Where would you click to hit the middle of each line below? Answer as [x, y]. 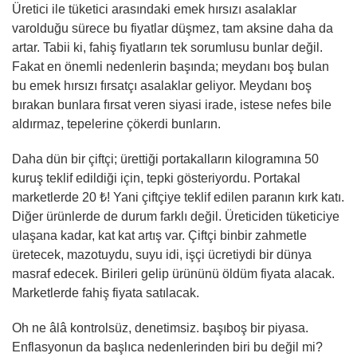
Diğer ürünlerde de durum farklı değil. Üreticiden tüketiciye [176, 216]
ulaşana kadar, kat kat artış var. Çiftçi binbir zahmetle [159, 235]
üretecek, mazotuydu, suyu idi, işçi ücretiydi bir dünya [162, 255]
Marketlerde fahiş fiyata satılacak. [106, 293]
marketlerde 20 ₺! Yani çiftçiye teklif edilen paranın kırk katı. [178, 197]
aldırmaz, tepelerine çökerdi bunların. [116, 124]
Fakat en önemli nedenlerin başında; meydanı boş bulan [171, 67]
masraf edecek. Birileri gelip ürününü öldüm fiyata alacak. [173, 274]
